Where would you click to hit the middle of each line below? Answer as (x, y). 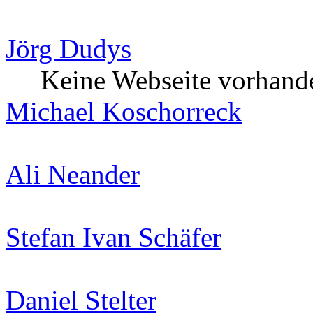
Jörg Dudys (68, 48)
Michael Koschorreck (124, 111)
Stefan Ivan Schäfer (114, 237)
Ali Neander (73, 174)
